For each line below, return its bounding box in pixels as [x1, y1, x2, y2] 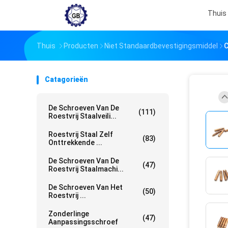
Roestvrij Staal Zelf [48, 130, 113, 138]
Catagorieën [45, 75, 88, 83]
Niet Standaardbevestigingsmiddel [104, 42, 218, 50]
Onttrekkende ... [48, 138, 102, 147]
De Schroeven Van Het [48, 183, 123, 191]
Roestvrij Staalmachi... [48, 165, 124, 173]
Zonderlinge [48, 210, 89, 218]
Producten [64, 42, 98, 50]
